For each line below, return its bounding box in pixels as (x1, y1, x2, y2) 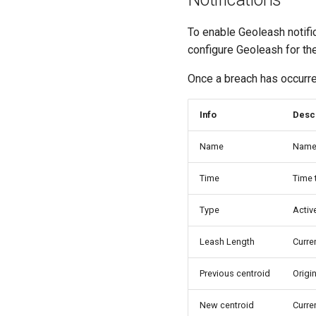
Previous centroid (200, 267, 270, 279)
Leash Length (200, 236, 255, 247)
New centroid (200, 299, 254, 310)
